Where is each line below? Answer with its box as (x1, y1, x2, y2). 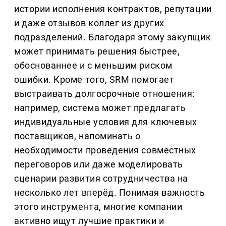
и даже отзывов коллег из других (14, 18, 164, 29)
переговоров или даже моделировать (14, 159, 183, 170)
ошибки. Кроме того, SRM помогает (14, 74, 175, 85)
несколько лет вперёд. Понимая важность (14, 187, 205, 198)
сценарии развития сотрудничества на (14, 173, 188, 184)
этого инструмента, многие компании (14, 201, 183, 212)
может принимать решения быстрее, (14, 46, 180, 57)
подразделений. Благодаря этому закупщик (14, 32, 211, 43)
